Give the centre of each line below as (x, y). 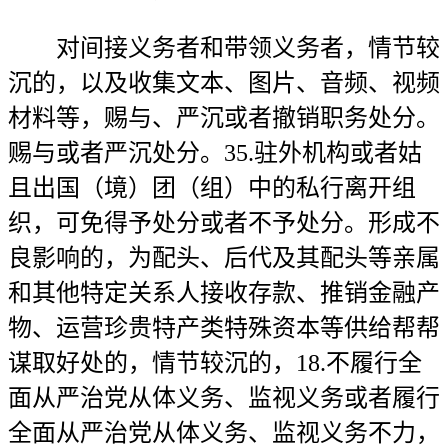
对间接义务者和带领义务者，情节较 (224, 48)
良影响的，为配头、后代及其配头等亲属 (224, 258)
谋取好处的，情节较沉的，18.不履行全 (215, 363)
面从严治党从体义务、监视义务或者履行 (224, 398)
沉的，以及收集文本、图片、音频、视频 (224, 83)
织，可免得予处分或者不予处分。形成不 (224, 223)
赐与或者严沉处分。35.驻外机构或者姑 (215, 153)
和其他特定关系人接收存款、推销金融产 (224, 293)
